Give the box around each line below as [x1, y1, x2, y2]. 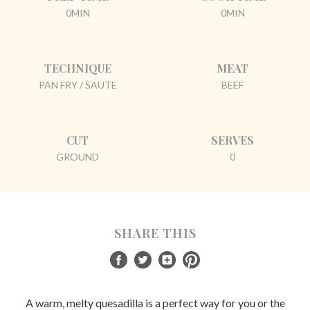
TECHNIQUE [44, 60, 111, 75]
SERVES [211, 132, 254, 147]
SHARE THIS [113, 224, 197, 241]
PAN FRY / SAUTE [38, 78, 117, 91]
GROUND [56, 150, 99, 163]
